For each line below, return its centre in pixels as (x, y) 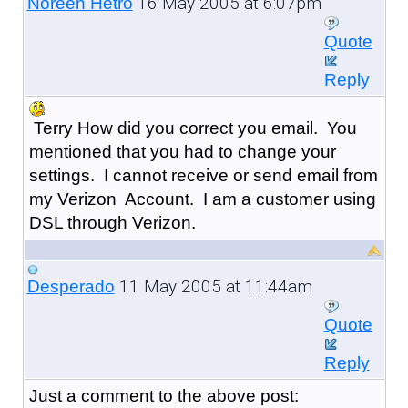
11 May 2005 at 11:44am (213, 286)
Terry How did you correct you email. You (193, 127)
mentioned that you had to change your (182, 151)
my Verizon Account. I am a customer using (202, 199)
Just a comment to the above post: (163, 395)
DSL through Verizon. (112, 222)
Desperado (71, 286)
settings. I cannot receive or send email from (203, 175)
